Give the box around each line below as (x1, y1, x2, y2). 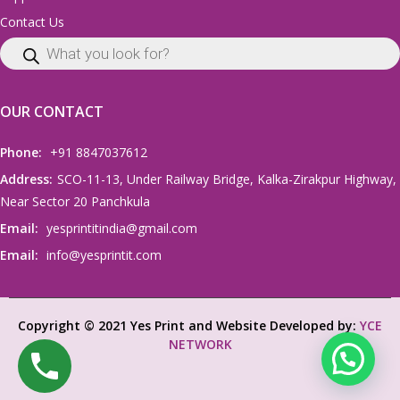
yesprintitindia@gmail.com (43, 220, 197, 237)
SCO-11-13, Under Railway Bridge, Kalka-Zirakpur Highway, (57, 171, 396, 188)
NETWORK (168, 336, 232, 354)
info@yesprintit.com (43, 246, 162, 264)
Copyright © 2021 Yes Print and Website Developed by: (18, 317, 360, 335)
